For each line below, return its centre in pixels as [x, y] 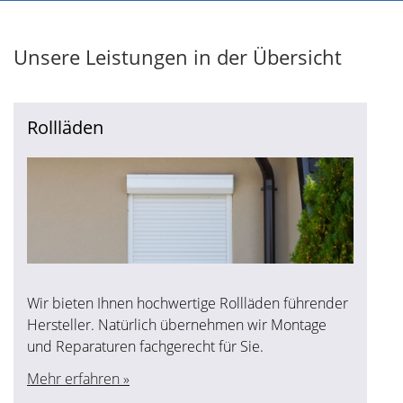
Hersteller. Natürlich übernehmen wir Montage [177, 324]
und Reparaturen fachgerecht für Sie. [145, 346]
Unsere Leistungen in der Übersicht [178, 56]
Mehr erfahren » [78, 378]
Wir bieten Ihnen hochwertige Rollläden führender [188, 303]
